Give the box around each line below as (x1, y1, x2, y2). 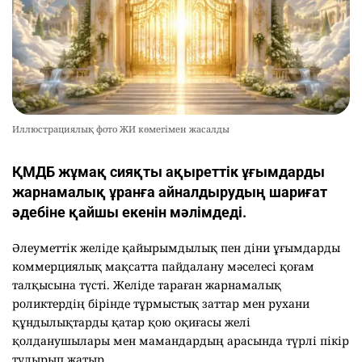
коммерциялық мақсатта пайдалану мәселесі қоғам (12, 259, 314, 275)
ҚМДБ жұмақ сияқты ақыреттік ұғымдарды (12, 163, 325, 181)
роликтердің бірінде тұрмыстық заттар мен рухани (12, 296, 309, 312)
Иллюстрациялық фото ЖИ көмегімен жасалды (12, 123, 229, 136)
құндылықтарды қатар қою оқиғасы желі (12, 314, 250, 330)
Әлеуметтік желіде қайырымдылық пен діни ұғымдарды (12, 240, 340, 256)
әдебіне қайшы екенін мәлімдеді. (12, 204, 250, 221)
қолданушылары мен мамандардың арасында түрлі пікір (12, 333, 349, 349)
